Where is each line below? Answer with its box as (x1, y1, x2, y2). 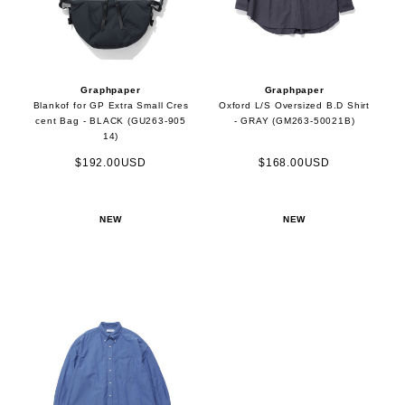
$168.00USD (259, 155, 331, 169)
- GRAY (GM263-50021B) (233, 116, 355, 127)
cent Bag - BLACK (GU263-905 (35, 116, 186, 127)
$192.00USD (74, 155, 146, 169)
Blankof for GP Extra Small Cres (33, 100, 189, 111)
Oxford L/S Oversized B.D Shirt (219, 100, 371, 111)
